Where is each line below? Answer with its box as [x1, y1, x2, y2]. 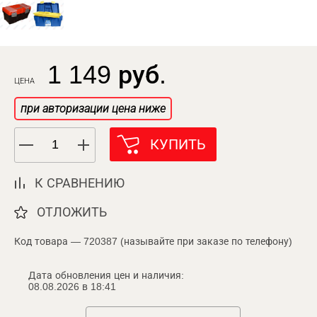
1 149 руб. [47, 59, 166, 89]
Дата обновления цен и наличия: [28, 269, 184, 281]
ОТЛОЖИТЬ [37, 204, 107, 219]
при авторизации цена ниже [21, 102, 166, 115]
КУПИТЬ [150, 136, 206, 152]
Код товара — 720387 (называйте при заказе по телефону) [14, 235, 292, 247]
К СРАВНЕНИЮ [35, 175, 125, 190]
